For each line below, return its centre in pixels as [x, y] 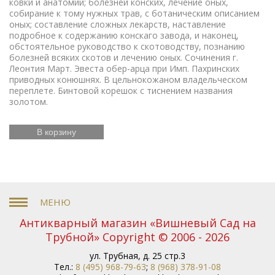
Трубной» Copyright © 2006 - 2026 [137, 237]
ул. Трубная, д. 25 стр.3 [137, 255]
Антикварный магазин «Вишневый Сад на [137, 223]
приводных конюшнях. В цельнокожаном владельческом [128, 79]
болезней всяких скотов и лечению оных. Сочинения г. [124, 57]
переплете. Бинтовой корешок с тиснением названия [121, 90]
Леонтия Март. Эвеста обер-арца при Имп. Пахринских [124, 68]
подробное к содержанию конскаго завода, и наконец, [124, 35]
